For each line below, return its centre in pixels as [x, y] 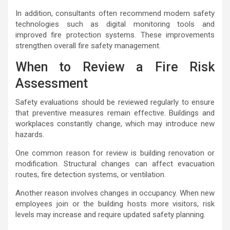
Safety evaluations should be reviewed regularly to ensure [115, 102]
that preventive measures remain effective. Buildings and [115, 113]
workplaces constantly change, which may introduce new [115, 124]
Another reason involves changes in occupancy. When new [115, 193]
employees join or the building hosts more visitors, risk [115, 204]
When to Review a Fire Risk [115, 67]
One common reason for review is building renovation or [115, 153]
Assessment [52, 84]
